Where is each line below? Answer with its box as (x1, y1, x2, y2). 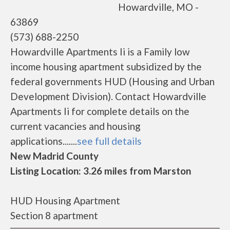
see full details (77, 135, 142, 147)
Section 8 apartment (10, 209, 98, 221)
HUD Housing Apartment (10, 195, 120, 206)
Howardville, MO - (118, 1, 199, 13)
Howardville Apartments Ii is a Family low (10, 46, 190, 57)
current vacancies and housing (10, 120, 141, 132)
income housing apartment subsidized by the (10, 61, 202, 72)
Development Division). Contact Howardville (10, 90, 206, 102)
